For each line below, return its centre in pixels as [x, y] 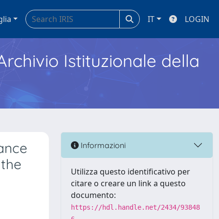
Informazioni [102, 145]
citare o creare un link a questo [128, 183]
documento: [93, 195]
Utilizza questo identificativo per [131, 172]
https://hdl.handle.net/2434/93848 [135, 207]
